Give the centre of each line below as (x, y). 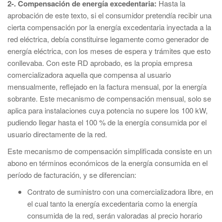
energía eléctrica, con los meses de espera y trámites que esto (109, 51)
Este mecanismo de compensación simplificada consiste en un (110, 151)
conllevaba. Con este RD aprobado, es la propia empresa (100, 63)
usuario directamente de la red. (57, 134)
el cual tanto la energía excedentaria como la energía (112, 203)
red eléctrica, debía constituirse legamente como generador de (108, 39)
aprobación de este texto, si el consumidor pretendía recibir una (110, 15)
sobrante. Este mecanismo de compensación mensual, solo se (109, 98)
